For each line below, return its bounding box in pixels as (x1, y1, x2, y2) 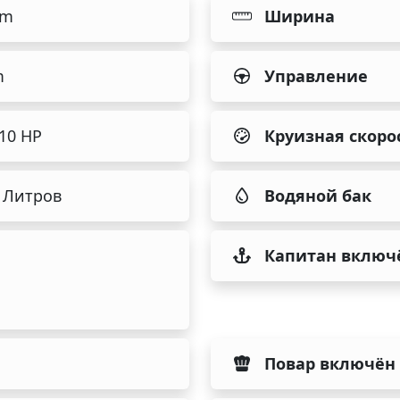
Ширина (264, 4, 335, 27)
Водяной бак (264, 184, 371, 206)
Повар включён (264, 352, 396, 374)
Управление (264, 64, 368, 87)
